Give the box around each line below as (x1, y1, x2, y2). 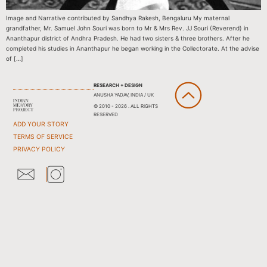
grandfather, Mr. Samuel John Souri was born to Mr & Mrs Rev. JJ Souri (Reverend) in (6, 24, 249, 32)
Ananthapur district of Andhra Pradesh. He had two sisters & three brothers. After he (6, 35, 250, 42)
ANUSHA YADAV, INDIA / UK (93, 91, 154, 98)
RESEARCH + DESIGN (93, 82, 142, 88)
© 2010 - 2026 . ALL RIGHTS (93, 103, 158, 109)
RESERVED (93, 111, 118, 117)
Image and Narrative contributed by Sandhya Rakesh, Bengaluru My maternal (6, 14, 229, 22)
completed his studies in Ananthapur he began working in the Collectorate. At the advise (6, 45, 259, 52)
